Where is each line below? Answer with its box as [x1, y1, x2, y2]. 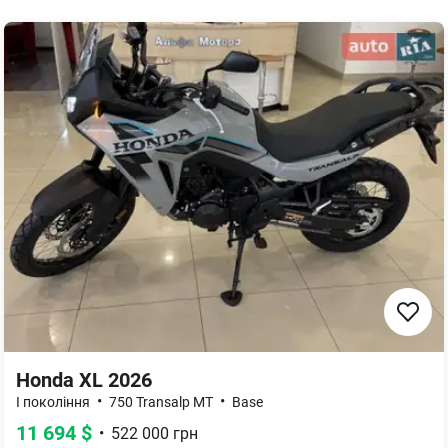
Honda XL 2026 [16, 368, 152, 392]
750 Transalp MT [109, 394, 213, 410]
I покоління [16, 394, 90, 410]
